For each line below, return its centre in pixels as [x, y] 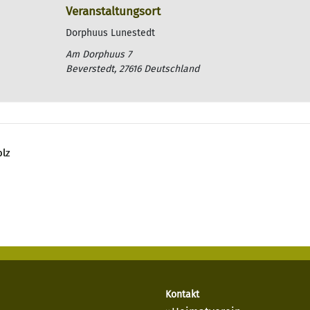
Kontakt [182, 294]
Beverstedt [90, 69]
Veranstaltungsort [113, 11]
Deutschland [172, 69]
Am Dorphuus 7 [99, 54]
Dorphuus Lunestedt [111, 33]
